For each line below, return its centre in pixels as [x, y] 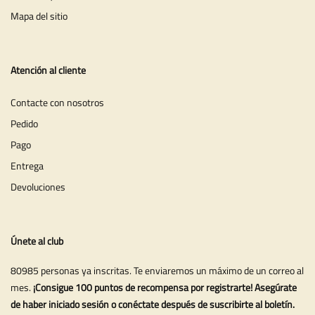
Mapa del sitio [39, 16]
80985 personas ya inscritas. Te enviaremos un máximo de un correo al [157, 270]
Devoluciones [38, 186]
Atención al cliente [48, 70]
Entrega [27, 165]
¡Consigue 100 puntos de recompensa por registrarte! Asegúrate [165, 287]
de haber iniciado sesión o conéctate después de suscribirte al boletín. [153, 304]
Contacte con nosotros [57, 102]
